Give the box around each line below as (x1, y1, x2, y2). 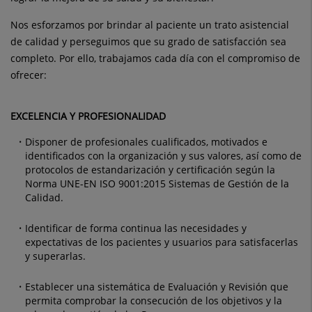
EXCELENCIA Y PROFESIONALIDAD (10, 109, 166, 123)
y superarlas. (25, 249, 86, 263)
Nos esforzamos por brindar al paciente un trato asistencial (10, 18, 289, 31)
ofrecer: (10, 68, 47, 81)
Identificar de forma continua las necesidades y (25, 221, 247, 235)
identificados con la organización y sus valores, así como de (25, 149, 302, 162)
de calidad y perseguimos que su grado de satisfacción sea (10, 35, 286, 48)
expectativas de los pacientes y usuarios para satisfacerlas (25, 235, 298, 249)
